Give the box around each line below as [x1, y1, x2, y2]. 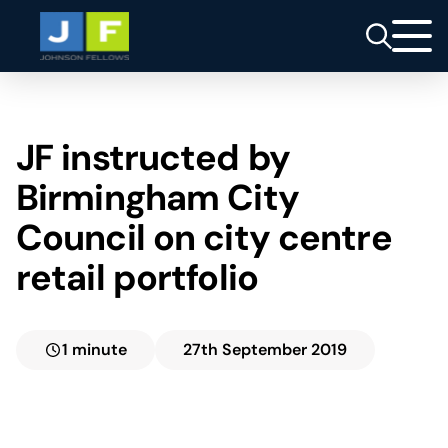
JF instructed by [16, 134, 290, 181]
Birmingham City [16, 174, 299, 221]
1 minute [62, 339, 127, 360]
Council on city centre [16, 214, 392, 261]
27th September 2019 [183, 339, 347, 360]
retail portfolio [16, 254, 258, 301]
